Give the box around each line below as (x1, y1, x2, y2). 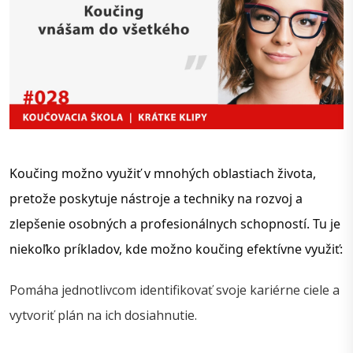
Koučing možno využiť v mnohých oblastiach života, (9, 165, 316, 183)
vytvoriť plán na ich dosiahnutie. (9, 307, 197, 325)
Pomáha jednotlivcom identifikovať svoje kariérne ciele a (9, 281, 340, 299)
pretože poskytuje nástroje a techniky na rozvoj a (9, 190, 303, 208)
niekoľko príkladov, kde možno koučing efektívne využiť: (9, 240, 343, 258)
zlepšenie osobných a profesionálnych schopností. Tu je (9, 215, 340, 233)
